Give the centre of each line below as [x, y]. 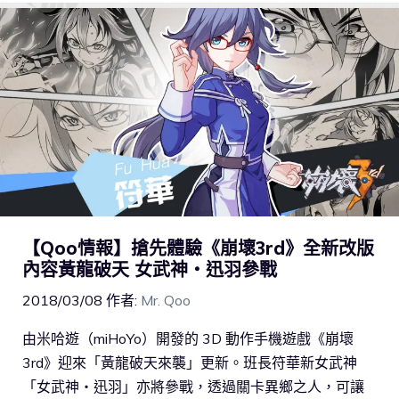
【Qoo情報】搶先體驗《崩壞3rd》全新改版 [198, 248]
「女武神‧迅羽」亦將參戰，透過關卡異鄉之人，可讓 [193, 387]
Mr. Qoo [166, 301]
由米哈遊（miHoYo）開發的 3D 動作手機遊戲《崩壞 [188, 339]
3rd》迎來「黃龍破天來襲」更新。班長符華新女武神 [190, 363]
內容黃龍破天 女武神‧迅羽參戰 [150, 270]
